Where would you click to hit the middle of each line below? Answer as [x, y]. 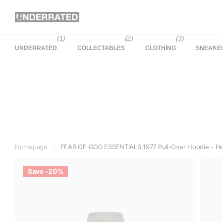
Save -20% [46, 171]
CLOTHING [160, 48]
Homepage [31, 147]
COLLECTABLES [101, 48]
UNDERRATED [36, 48]
